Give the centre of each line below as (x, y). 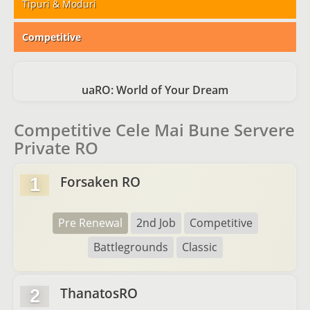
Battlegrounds (130, 247)
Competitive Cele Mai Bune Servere (154, 130)
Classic (199, 247)
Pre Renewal (90, 223)
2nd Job (156, 223)
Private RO (56, 148)
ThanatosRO (99, 293)
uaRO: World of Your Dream (155, 90)
